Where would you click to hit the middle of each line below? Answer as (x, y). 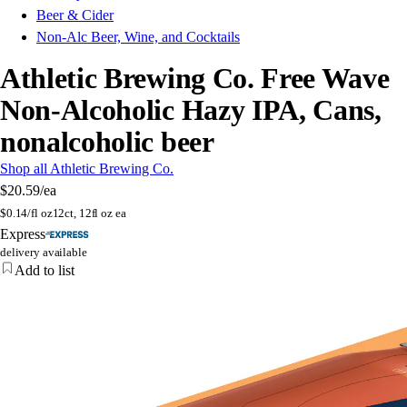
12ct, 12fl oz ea (89, 213)
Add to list (45, 271)
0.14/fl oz (29, 213)
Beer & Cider (75, 15)
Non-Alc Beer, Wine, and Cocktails (138, 37)
